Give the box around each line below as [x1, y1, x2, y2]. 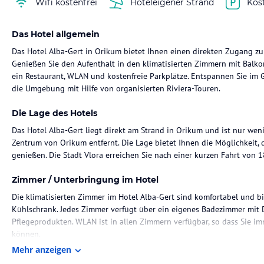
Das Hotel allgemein [12, 29, 100, 39]
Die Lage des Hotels [12, 108, 97, 118]
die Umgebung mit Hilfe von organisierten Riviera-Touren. [12, 83, 220, 94]
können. [12, 229, 41, 239]
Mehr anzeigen [12, 244, 71, 255]
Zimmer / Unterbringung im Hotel [12, 174, 159, 185]
